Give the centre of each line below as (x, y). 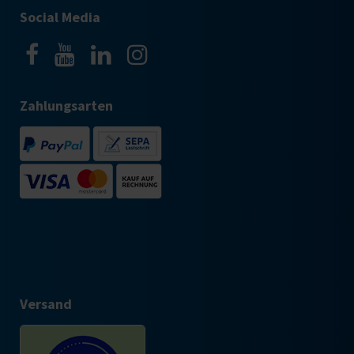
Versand (46, 303)
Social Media (60, 17)
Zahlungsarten (66, 105)
